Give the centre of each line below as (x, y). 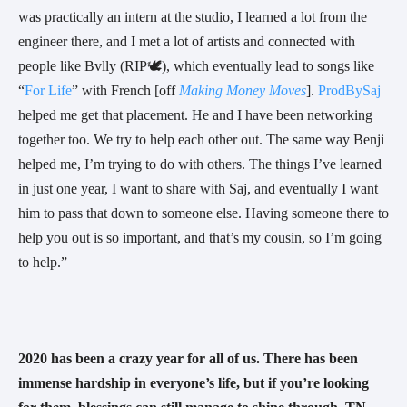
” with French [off (125, 91)
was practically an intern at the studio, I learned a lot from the (193, 17)
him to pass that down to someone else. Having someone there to (203, 213)
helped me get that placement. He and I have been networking (195, 115)
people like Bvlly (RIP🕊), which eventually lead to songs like (196, 66)
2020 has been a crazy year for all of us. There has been (188, 359)
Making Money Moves (243, 91)
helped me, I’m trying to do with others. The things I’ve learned (200, 164)
